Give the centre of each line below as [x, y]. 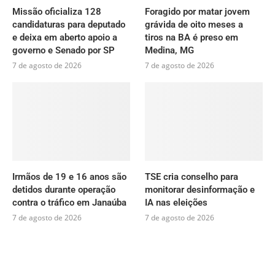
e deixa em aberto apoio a [65, 38]
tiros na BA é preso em [192, 38]
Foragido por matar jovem [198, 12]
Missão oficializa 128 [57, 12]
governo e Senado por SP [64, 51]
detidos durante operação [64, 189]
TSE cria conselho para [192, 176]
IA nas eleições [176, 202]
